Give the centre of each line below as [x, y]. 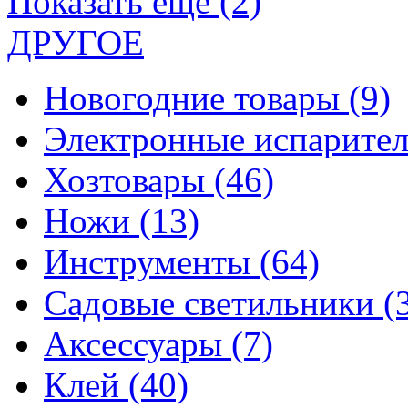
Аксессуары [138, 344]
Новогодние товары [196, 98]
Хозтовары [129, 180]
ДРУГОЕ [76, 42]
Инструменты [152, 262]
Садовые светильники [214, 303]
